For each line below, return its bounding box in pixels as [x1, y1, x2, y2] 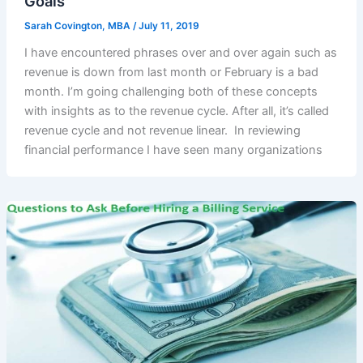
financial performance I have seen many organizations [23, 142, 322, 157]
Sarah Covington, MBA [23, 19, 133, 32]
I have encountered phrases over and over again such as [23, 45, 337, 60]
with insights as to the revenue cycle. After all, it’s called [23, 103, 329, 118]
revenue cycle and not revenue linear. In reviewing [23, 122, 301, 138]
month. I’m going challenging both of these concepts [23, 83, 318, 99]
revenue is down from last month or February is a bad [23, 64, 318, 79]
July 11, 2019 [138, 19, 199, 32]
